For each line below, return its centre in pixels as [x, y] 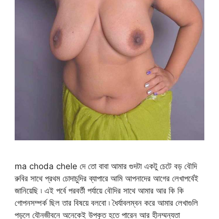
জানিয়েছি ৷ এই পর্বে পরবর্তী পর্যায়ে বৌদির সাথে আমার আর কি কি [99, 191]
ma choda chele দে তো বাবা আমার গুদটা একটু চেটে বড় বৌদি [106, 166]
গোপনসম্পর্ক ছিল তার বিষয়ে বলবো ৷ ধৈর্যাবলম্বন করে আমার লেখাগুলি [106, 203]
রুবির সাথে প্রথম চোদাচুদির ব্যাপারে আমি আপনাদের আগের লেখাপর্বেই [107, 179]
